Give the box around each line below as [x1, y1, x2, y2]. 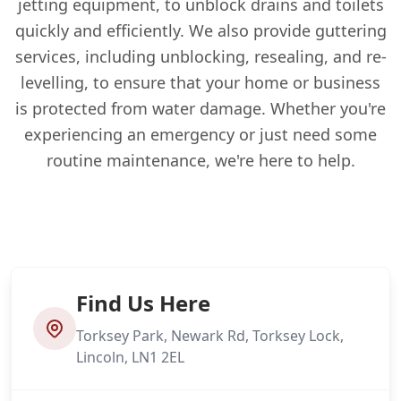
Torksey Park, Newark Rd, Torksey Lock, [76, 326, 344, 346]
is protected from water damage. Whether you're [15, 98, 386, 119]
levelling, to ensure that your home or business [21, 72, 380, 93]
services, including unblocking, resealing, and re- [14, 46, 387, 67]
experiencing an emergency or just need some [24, 124, 377, 145]
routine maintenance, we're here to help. [46, 149, 355, 171]
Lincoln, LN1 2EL [76, 347, 184, 367]
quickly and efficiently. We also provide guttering [14, 20, 387, 41]
